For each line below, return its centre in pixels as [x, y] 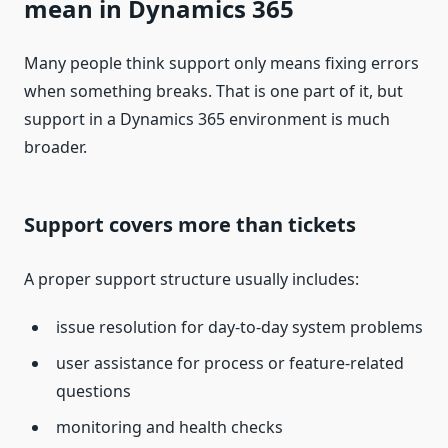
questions [93, 391]
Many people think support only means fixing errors [221, 63]
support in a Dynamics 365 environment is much [207, 119]
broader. [55, 147]
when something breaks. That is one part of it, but [213, 91]
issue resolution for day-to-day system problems [239, 327]
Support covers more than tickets [190, 225]
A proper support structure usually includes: [191, 279]
